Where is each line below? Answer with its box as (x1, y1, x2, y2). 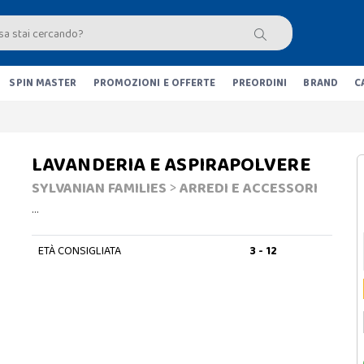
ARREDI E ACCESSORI (180, 177, 318, 200)
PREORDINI (232, 75, 288, 92)
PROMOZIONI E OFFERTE (93, 75, 216, 92)
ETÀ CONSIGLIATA (37, 242, 121, 260)
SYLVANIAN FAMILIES (32, 177, 167, 200)
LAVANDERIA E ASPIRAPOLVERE (32, 149, 310, 181)
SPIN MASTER (9, 75, 77, 92)
